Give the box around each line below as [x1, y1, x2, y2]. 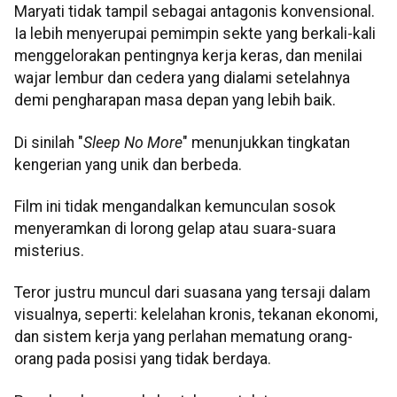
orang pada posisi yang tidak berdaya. [14, 350, 271, 369]
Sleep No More [83, 133, 183, 152]
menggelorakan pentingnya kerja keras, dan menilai [14, 47, 362, 66]
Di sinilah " [14, 133, 83, 152]
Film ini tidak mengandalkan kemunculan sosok [14, 198, 336, 215]
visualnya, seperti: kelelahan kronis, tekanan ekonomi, [14, 306, 378, 324]
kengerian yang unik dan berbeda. [14, 155, 242, 174]
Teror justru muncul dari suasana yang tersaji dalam [14, 284, 370, 302]
